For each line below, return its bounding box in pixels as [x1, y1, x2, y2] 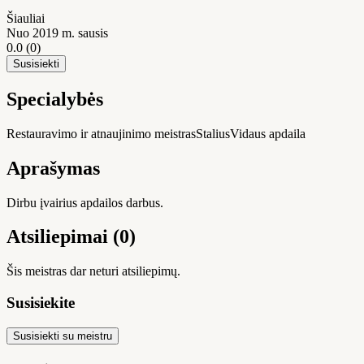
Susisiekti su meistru [13, 329, 112, 342]
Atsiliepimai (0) [6, 226, 136, 248]
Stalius [196, 126, 230, 141]
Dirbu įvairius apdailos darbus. [6, 195, 163, 210]
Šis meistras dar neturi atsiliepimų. [6, 264, 180, 279]
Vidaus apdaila [230, 126, 305, 141]
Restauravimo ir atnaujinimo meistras [6, 126, 196, 141]
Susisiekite [6, 294, 75, 312]
